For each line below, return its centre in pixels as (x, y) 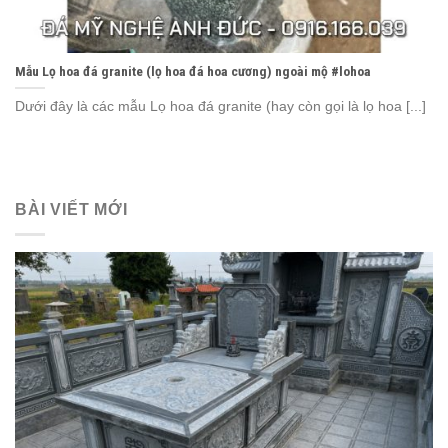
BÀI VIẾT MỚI (71, 210)
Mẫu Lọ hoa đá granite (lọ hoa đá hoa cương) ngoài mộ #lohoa (193, 71)
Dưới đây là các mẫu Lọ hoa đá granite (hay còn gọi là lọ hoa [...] (220, 106)
